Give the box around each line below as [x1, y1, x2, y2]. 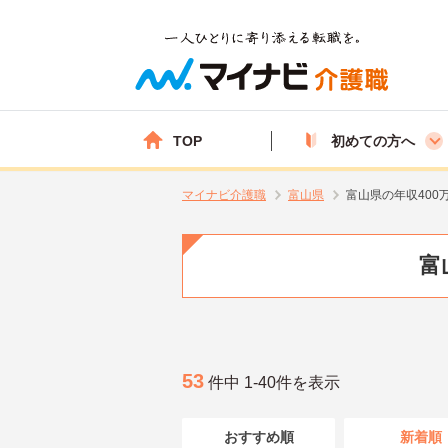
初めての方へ [331, 132, 415, 149]
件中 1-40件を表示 [204, 373, 340, 391]
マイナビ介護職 [182, 188, 266, 202]
